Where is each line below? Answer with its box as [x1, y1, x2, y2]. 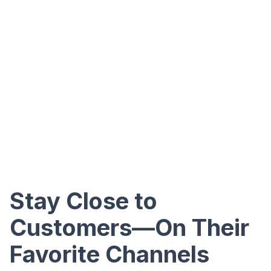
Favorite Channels [10, 240, 209, 268]
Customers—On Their [10, 214, 249, 241]
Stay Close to [10, 187, 157, 215]
